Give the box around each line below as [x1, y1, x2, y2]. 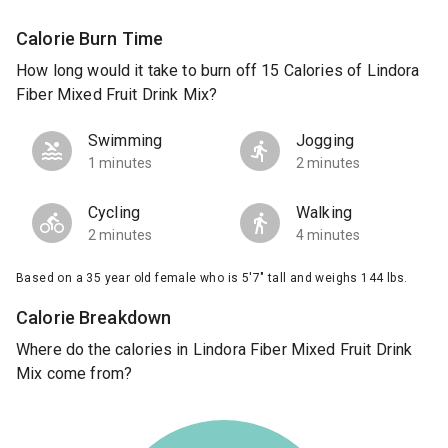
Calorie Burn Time [16, 27, 164, 49]
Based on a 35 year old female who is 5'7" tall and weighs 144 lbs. [16, 271, 408, 286]
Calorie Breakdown [16, 307, 172, 329]
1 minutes [88, 155, 153, 172]
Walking [296, 203, 353, 223]
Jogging [296, 131, 355, 151]
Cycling [88, 203, 141, 223]
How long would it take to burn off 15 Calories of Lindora [16, 61, 420, 81]
